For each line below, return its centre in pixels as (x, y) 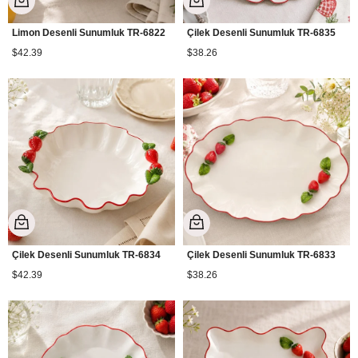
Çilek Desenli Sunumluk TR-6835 (261, 33)
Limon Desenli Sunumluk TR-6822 (89, 33)
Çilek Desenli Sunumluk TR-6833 (261, 255)
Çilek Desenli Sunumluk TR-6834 (86, 255)
